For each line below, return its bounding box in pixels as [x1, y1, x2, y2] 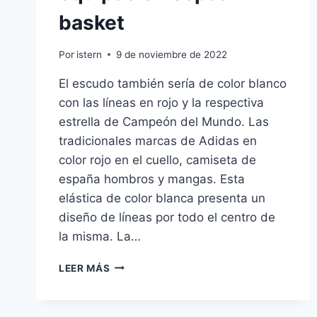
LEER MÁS [59, 262, 110, 274]
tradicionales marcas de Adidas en [59, 133, 257, 148]
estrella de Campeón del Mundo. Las [59, 114, 269, 129]
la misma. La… [59, 229, 141, 243]
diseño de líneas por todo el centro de [59, 209, 275, 224]
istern [76, 48, 103, 60]
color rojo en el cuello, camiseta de [59, 152, 256, 167]
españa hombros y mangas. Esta [59, 171, 245, 186]
